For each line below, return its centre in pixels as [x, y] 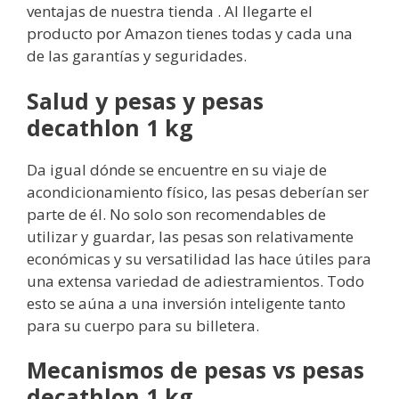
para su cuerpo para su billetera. [143, 325]
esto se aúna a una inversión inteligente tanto [186, 303]
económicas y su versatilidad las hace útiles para [199, 258]
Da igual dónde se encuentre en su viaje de [177, 169]
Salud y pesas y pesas [145, 100]
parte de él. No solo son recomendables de [176, 214]
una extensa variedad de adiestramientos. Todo [195, 281]
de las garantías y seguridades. [137, 56]
